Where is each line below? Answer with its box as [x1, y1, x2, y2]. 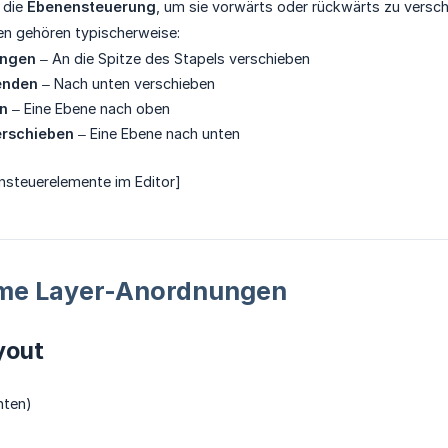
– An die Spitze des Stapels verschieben [36, 50, 310, 68]
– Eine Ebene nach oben [8, 100, 170, 118]
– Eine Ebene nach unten [74, 125, 240, 143]
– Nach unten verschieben [38, 75, 215, 93]
